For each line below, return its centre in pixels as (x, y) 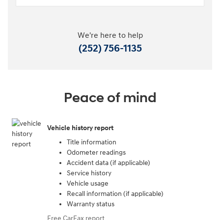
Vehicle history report (80, 128)
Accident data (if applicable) (109, 163)
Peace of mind (110, 98)
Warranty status (91, 204)
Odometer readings (96, 153)
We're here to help (110, 36)
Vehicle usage (88, 184)
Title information (92, 142)
